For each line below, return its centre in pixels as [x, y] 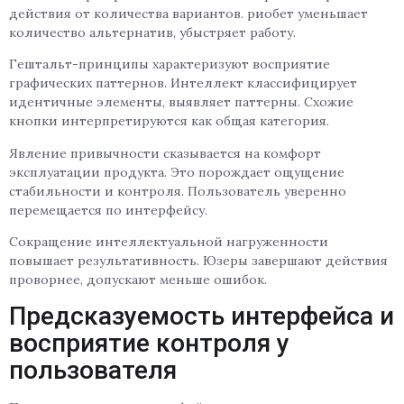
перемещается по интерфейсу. [108, 210]
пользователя [93, 370]
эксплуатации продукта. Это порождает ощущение [177, 172]
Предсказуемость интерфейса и [202, 316]
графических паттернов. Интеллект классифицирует [183, 83]
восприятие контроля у [149, 343]
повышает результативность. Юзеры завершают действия [198, 261]
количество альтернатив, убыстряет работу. [152, 33]
